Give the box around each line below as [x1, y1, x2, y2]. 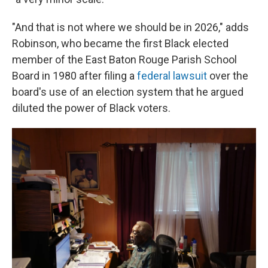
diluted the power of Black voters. [12, 102, 170, 114]
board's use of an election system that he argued [12, 86, 243, 98]
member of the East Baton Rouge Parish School [12, 53, 237, 66]
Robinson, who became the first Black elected [12, 37, 229, 50]
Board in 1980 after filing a [12, 69, 137, 82]
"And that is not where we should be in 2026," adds [12, 21, 249, 33]
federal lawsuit [137, 69, 207, 82]
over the [207, 69, 248, 82]
